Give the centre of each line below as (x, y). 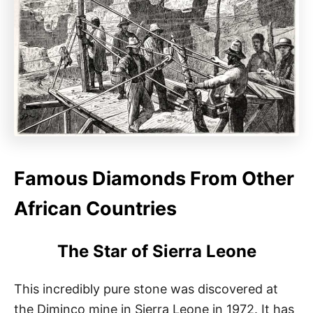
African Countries (95, 208)
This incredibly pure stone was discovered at (146, 289)
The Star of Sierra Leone (156, 251)
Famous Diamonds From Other (154, 178)
